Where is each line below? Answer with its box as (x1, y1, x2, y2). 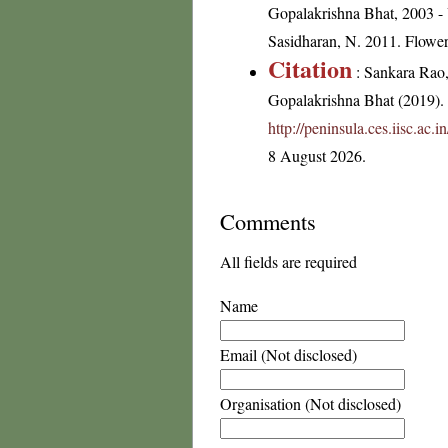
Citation (268, 51, 352, 86)
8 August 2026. (268, 145, 366, 166)
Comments (220, 206, 316, 236)
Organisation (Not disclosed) (220, 393, 401, 414)
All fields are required (220, 251, 357, 272)
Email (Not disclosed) (220, 344, 357, 365)
